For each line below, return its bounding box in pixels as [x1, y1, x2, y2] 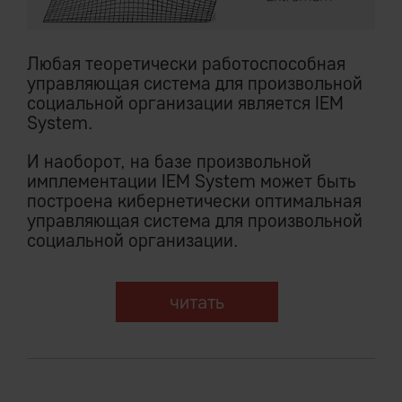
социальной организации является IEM [27, 91, 344, 114]
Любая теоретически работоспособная [27, 51, 345, 74]
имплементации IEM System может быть [27, 169, 356, 192]
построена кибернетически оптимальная [27, 188, 362, 212]
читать [169, 289, 224, 314]
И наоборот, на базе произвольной [27, 149, 311, 172]
